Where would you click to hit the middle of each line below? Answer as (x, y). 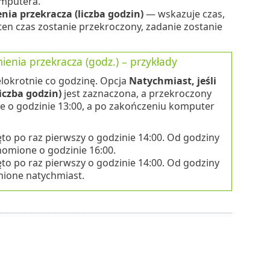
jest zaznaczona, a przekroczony (136, 93)
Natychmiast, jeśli (172, 80)
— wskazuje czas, (184, 14)
